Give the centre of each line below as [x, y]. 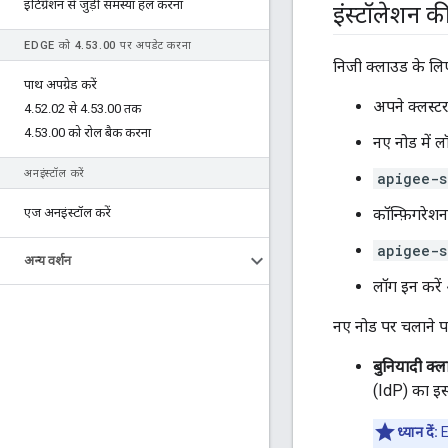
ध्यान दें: [417, 432]
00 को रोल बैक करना [101, 132]
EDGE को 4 [53, 45]
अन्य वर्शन [47, 260]
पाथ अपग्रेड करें [60, 84]
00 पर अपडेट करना [147, 45]
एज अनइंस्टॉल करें [67, 212]
